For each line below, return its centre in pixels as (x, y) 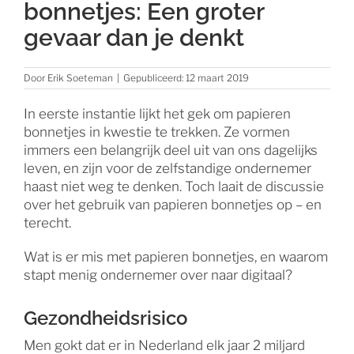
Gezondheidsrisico (105, 318)
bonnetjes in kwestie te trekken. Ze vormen (156, 132)
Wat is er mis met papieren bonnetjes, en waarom (175, 256)
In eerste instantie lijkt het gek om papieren (157, 113)
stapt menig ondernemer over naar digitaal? (158, 275)
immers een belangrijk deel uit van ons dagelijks (170, 150)
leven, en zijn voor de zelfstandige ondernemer (167, 168)
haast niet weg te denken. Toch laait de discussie (173, 186)
